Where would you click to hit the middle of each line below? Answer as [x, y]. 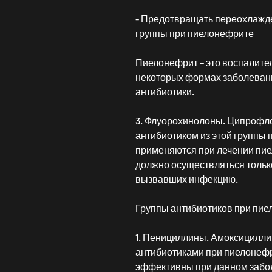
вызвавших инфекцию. [187, 179]
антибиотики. [165, 92]
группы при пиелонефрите [195, 33]
